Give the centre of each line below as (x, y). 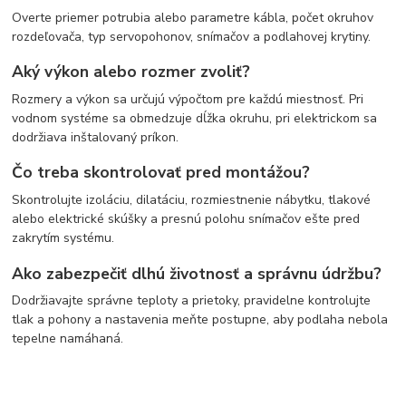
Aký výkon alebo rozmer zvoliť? (131, 72)
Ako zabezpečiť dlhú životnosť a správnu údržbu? (197, 273)
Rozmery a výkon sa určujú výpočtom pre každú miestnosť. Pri (188, 99)
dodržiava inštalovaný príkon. (96, 137)
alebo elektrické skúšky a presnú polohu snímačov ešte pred (186, 219)
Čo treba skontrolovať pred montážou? (161, 173)
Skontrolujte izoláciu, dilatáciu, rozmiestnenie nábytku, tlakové (192, 200)
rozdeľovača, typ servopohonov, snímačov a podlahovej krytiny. (192, 36)
